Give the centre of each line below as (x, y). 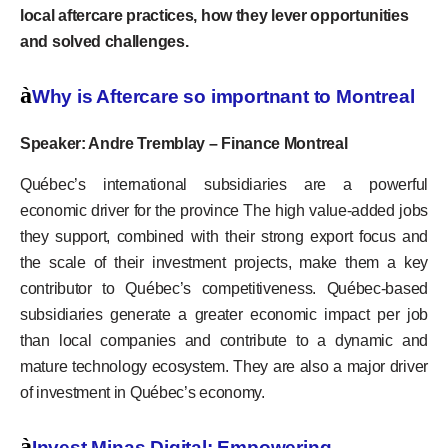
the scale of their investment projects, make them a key (224, 262)
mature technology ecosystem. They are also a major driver (224, 366)
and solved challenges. (104, 41)
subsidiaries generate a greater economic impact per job (224, 314)
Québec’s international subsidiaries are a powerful (224, 184)
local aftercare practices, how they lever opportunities (214, 15)
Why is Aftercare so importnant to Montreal (223, 97)
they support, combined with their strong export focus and (224, 236)
